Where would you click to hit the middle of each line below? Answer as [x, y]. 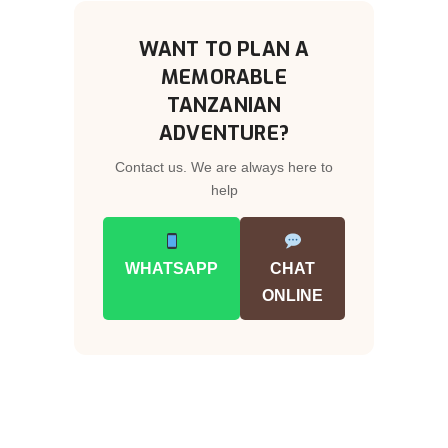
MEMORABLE [224, 78]
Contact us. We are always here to [224, 167]
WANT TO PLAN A [224, 50]
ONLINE [292, 296]
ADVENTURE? [224, 134]
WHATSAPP [171, 269]
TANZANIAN [224, 106]
